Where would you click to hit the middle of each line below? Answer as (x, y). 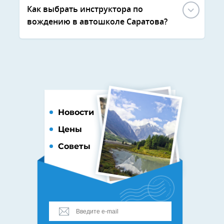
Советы (74, 146)
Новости (76, 112)
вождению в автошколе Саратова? (97, 22)
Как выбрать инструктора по (85, 10)
